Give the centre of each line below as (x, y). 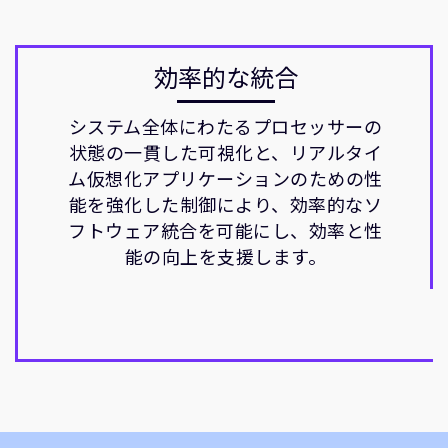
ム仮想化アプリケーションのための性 (225, 178)
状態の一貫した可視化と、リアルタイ (225, 152)
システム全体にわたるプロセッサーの (225, 126)
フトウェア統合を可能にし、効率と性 (225, 230)
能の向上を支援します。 (225, 256)
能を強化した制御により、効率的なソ (225, 204)
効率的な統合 (225, 76)
